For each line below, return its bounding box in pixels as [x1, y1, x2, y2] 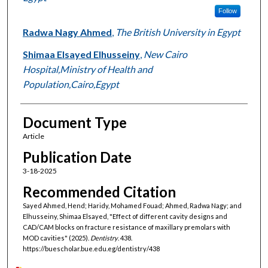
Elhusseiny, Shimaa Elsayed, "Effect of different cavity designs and [22, 212, 227, 221]
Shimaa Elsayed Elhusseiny [22, 48, 140, 60]
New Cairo [143, 48, 187, 60]
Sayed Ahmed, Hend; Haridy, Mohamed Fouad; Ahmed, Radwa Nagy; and [22, 202, 242, 210]
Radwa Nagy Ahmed [22, 26, 112, 38]
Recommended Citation [22, 183, 176, 201]
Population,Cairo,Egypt [22, 78, 119, 90]
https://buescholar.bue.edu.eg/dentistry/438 [22, 245, 160, 253]
